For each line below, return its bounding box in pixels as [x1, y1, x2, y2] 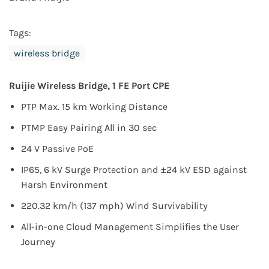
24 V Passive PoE [21, 143, 94, 155]
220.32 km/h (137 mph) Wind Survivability [21, 200, 208, 212]
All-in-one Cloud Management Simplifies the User [21, 221, 239, 233]
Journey [21, 236, 55, 248]
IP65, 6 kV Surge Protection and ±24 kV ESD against [21, 164, 247, 176]
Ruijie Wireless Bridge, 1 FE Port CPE [9, 80, 169, 92]
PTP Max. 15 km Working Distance [21, 101, 168, 113]
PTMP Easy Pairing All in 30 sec [21, 122, 157, 134]
